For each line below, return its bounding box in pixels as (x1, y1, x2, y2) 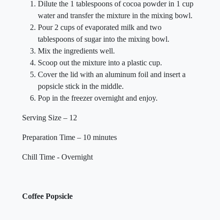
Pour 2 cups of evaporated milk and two (38, 23, 162, 31)
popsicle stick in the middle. (38, 82, 124, 90)
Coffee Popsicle (22, 192, 73, 200)
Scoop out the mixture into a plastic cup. (38, 58, 162, 67)
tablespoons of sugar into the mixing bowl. (38, 35, 169, 43)
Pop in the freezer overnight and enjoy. (38, 94, 158, 102)
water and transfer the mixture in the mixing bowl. (38, 11, 192, 20)
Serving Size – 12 (22, 113, 77, 122)
